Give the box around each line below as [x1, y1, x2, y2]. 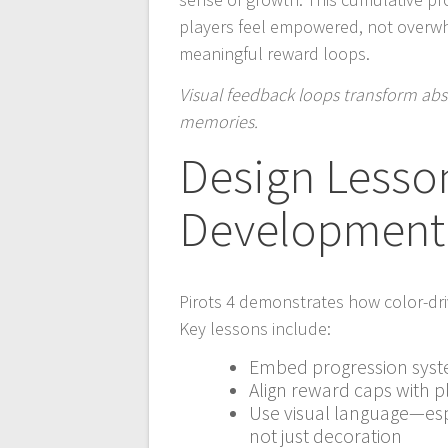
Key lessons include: [179, 316, 332, 340]
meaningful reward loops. [179, 41, 371, 65]
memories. [179, 109, 259, 133]
